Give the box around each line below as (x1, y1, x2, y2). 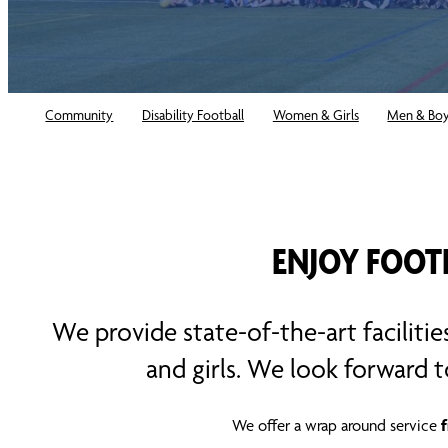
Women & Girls (272, 106, 359, 123)
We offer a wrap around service (232, 415, 441, 435)
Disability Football (142, 106, 245, 123)
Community (45, 106, 114, 123)
